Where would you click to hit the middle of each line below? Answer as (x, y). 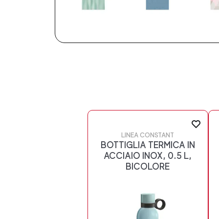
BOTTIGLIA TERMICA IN (148, 145)
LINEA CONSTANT (148, 135)
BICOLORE (148, 167)
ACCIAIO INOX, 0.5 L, (148, 156)
